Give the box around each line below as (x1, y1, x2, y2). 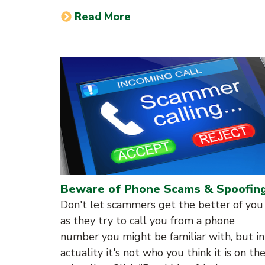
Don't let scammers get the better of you (60, 198, 263, 212)
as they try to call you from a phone (60, 214, 235, 228)
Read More (75, 9, 131, 24)
